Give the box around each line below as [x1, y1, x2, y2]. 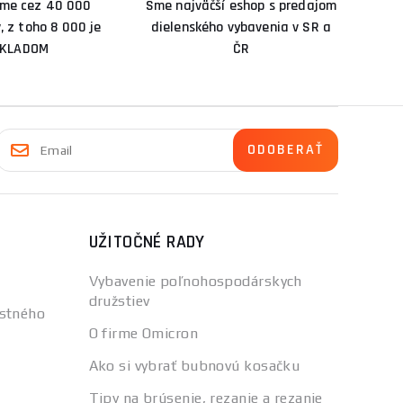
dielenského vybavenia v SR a [150, 18, 332, 37]
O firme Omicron [88, 325, 199, 342]
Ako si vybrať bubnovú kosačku [88, 357, 300, 374]
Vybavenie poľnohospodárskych [88, 273, 302, 290]
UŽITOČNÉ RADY [88, 230, 205, 254]
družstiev [88, 292, 150, 309]
